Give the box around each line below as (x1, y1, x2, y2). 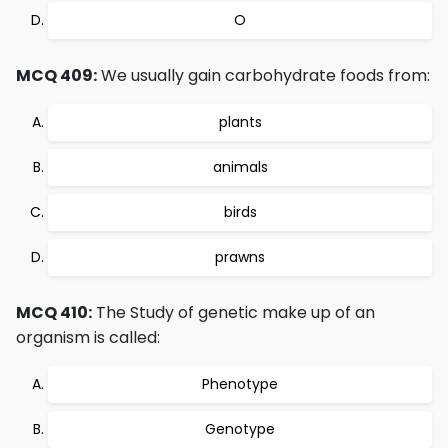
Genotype (205, 419, 275, 439)
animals (212, 157, 268, 177)
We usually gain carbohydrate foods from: (97, 64, 430, 87)
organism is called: (16, 326, 160, 349)
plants (218, 112, 262, 132)
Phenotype (202, 374, 278, 394)
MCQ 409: (16, 64, 97, 87)
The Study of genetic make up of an (92, 301, 375, 324)
